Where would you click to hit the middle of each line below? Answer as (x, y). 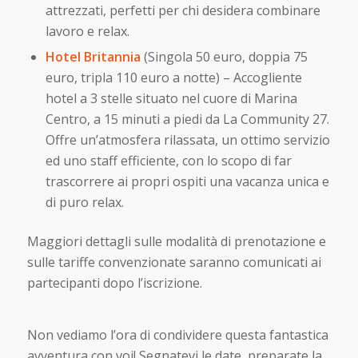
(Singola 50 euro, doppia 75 (224, 56)
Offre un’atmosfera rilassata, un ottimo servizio (187, 139)
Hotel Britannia (93, 56)
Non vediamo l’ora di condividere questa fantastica (177, 335)
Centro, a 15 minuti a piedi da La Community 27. (187, 119)
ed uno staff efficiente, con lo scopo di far (168, 160)
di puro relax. (84, 202)
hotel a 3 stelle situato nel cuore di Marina (171, 98)
